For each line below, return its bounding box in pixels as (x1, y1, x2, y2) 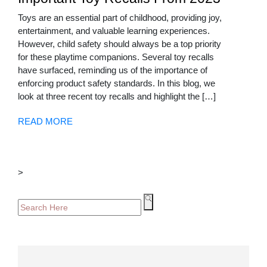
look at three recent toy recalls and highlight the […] (18, 91, 216, 102)
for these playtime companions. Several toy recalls (18, 52, 214, 63)
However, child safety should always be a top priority (18, 39, 221, 49)
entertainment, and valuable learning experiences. (18, 26, 210, 36)
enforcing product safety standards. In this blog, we (18, 78, 215, 89)
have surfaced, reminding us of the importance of (18, 65, 207, 76)
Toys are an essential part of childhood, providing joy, (18, 13, 222, 23)
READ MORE (18, 116, 73, 127)
